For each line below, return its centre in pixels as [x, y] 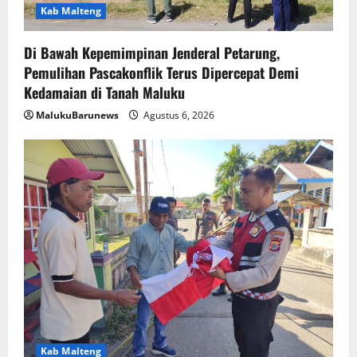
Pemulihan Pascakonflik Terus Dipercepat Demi [161, 73]
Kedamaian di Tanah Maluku [104, 93]
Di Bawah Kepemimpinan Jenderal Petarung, [152, 53]
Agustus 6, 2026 [178, 116]
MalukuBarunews [77, 116]
